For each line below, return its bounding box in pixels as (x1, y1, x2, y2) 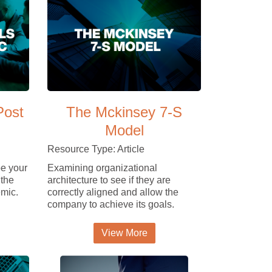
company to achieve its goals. (47, 199, 175, 209)
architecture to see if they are (47, 174, 171, 185)
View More (101, 227, 148, 238)
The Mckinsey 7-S (66, 103, 183, 120)
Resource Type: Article (47, 143, 145, 154)
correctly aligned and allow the (47, 186, 179, 197)
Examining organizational (47, 162, 158, 173)
